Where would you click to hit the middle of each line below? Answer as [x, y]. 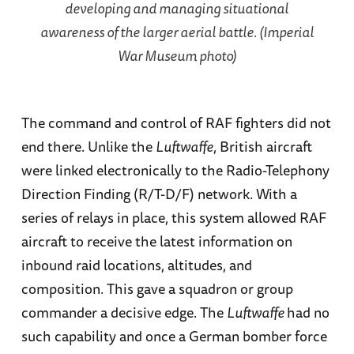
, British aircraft [262, 147]
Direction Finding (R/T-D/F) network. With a [159, 194]
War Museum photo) [177, 56]
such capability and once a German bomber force [174, 336]
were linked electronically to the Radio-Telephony [175, 170]
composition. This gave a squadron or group [157, 289]
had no [308, 313]
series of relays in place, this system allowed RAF [173, 218]
